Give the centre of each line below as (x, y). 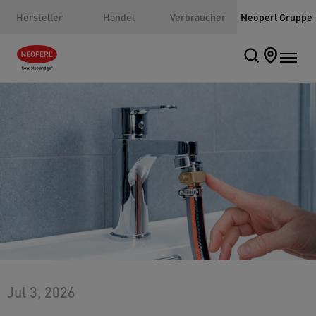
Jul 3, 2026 (41, 292)
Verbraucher (197, 17)
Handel (119, 17)
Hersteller (39, 17)
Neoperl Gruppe (276, 17)
